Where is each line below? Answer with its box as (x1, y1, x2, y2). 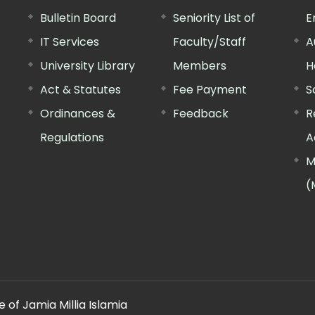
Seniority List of (172, 9, 255, 26)
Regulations (40, 129, 105, 146)
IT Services (40, 33, 100, 50)
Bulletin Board (40, 9, 117, 26)
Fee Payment (172, 81, 247, 98)
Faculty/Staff (172, 33, 246, 50)
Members (172, 57, 226, 74)
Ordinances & (40, 105, 116, 122)
